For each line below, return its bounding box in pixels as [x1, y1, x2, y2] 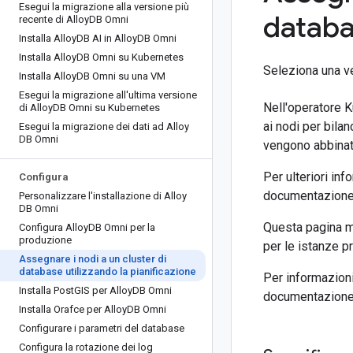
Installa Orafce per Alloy [19, 303, 127, 315]
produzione [19, 234, 72, 246]
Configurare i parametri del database [19, 322, 184, 334]
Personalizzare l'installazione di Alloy [19, 190, 187, 202]
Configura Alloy [19, 221, 88, 233]
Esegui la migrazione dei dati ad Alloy [19, 121, 189, 132]
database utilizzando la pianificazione [19, 266, 196, 277]
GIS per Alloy [74, 284, 132, 296]
